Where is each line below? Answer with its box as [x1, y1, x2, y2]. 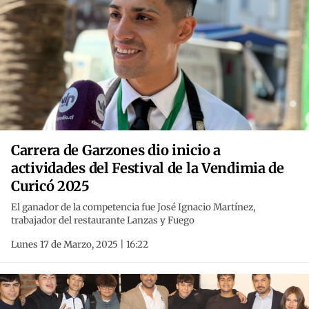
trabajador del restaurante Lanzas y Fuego [11, 215, 195, 227]
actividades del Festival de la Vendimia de [11, 159, 284, 177]
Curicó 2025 [11, 177, 90, 195]
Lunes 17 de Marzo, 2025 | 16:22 [11, 239, 148, 251]
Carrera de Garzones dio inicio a [11, 141, 221, 159]
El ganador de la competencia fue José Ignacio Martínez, [11, 201, 255, 214]
